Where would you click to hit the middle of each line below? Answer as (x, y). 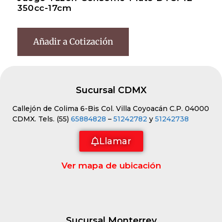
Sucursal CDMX (111, 90)
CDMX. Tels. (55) (42, 119)
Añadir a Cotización (73, 42)
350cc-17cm (44, 8)
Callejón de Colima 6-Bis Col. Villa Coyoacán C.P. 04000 (111, 109)
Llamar (115, 141)
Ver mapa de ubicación (111, 166)
